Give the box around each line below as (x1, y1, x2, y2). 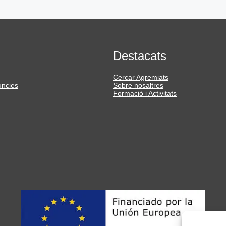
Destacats (113, 49, 166, 63)
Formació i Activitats (113, 89, 177, 98)
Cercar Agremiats (113, 73, 168, 82)
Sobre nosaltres (113, 81, 163, 90)
